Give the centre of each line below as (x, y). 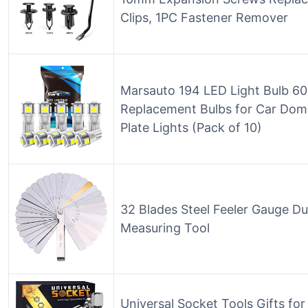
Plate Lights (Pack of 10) (191, 128)
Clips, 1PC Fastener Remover (204, 18)
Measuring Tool (165, 228)
